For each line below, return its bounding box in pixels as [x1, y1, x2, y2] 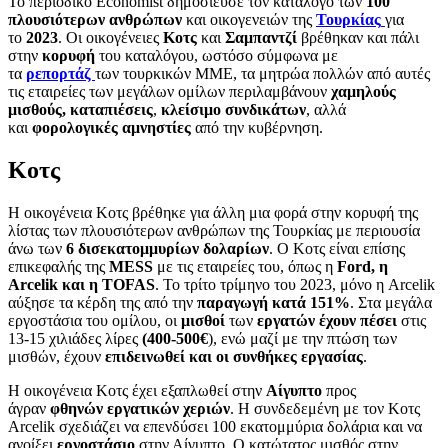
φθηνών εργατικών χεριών [50, 399, 230, 417]
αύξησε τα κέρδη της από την [8, 293, 197, 311]
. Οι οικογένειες [58, 28, 163, 46]
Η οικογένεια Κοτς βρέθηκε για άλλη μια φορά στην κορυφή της [8, 203, 418, 221]
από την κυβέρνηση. [191, 118, 323, 136]
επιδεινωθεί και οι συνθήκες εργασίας [105, 347, 363, 365]
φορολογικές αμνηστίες [32, 118, 191, 136]
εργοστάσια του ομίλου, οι [8, 311, 181, 329]
